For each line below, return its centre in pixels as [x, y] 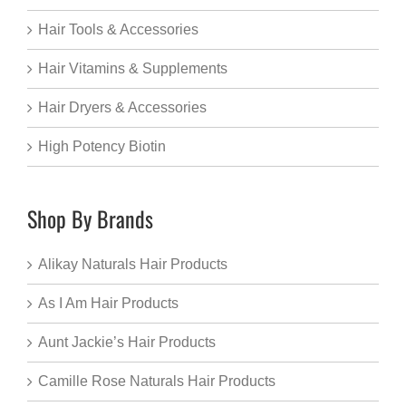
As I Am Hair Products [108, 304]
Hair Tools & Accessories [118, 30]
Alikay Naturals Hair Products [133, 265]
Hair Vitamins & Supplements [133, 69]
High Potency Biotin [102, 147]
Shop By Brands [90, 219]
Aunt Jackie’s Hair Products [127, 343]
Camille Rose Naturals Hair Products [157, 382]
